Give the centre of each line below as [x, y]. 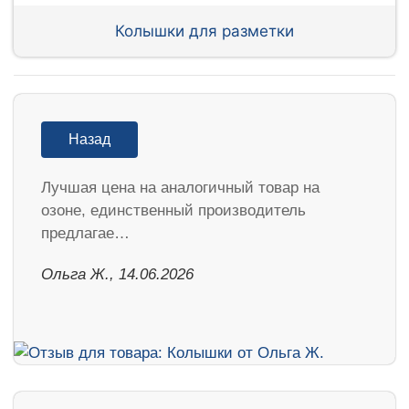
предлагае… [85, 234]
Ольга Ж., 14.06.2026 [117, 275]
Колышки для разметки [204, 30]
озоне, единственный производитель [173, 211]
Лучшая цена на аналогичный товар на [180, 188]
